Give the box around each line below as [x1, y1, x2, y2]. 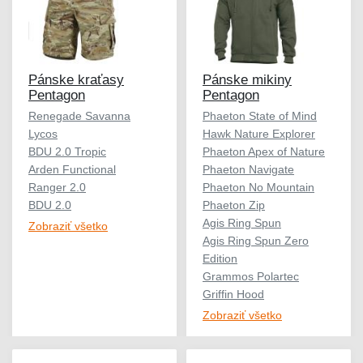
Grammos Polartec [203, 269, 299, 283]
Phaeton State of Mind [203, 109, 317, 122]
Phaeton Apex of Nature [203, 144, 325, 158]
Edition [203, 251, 237, 265]
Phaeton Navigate [203, 162, 294, 176]
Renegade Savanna [28, 109, 130, 122]
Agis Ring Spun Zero [203, 233, 309, 247]
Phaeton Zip [203, 198, 265, 211]
